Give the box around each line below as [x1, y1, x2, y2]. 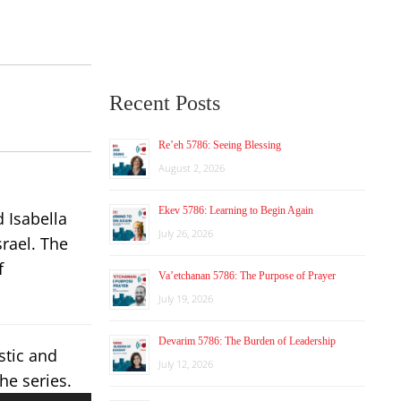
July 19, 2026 [158, 292, 213, 305]
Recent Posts [109, 91, 220, 115]
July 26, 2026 [158, 226, 213, 240]
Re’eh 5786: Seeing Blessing [158, 139, 281, 151]
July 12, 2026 [158, 357, 213, 371]
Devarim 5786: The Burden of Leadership [158, 335, 336, 347]
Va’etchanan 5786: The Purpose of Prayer [158, 269, 336, 282]
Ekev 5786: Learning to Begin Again [158, 204, 313, 217]
